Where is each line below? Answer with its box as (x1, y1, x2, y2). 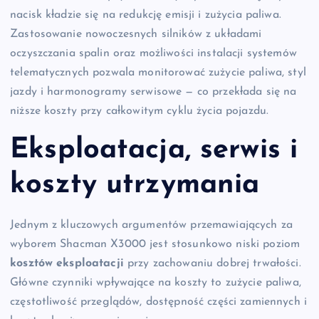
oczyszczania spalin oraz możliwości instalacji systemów (10, 47, 297, 59)
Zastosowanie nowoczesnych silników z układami (10, 28, 262, 40)
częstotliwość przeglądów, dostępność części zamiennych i (10, 296, 307, 308)
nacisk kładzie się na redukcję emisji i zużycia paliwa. (10, 9, 281, 21)
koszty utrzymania (10, 171, 260, 200)
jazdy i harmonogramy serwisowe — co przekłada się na (10, 85, 297, 98)
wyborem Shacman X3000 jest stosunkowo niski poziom (10, 238, 300, 250)
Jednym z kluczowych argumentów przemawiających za (10, 219, 293, 231)
